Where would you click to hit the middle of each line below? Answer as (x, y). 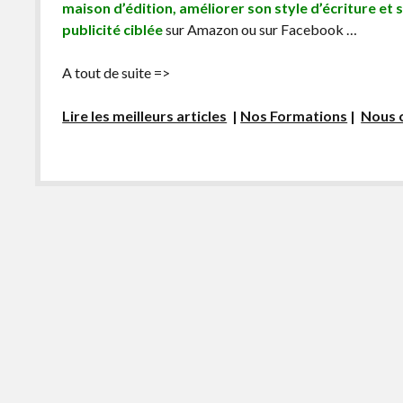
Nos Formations (294, 116)
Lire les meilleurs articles (145, 116)
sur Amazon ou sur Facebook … (260, 30)
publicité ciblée (113, 30)
